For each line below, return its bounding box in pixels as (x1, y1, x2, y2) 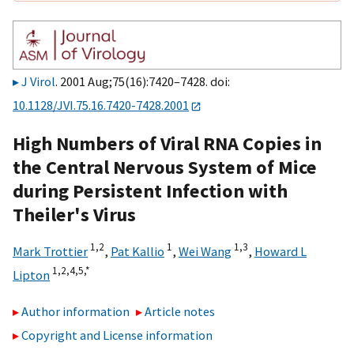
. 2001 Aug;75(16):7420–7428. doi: (55, 73, 230, 90)
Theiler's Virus (13, 201, 136, 227)
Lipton (13, 266, 50, 283)
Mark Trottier (13, 243, 88, 259)
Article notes (145, 303, 216, 320)
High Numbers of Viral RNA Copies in (13, 130, 322, 156)
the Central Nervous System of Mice (13, 154, 317, 179)
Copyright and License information (21, 327, 213, 344)
